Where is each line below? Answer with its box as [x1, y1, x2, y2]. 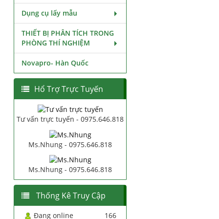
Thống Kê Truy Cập [34, 190, 106, 201]
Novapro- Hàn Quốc [22, 58, 89, 67]
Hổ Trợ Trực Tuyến [34, 84, 104, 94]
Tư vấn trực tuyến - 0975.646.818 [17, 114, 124, 124]
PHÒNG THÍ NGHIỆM [22, 38, 90, 47]
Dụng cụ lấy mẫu [22, 8, 78, 18]
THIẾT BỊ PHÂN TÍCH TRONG [22, 28, 114, 38]
